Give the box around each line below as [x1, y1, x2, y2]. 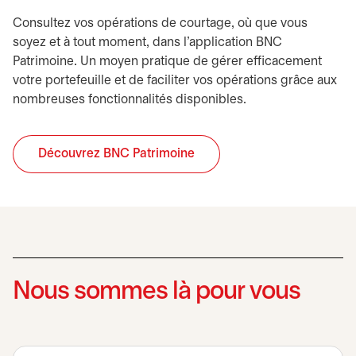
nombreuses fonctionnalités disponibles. [13, 94, 246, 106]
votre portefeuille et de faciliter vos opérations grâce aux [13, 75, 337, 87]
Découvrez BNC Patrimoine [38, 148, 195, 160]
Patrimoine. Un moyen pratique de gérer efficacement [13, 56, 322, 68]
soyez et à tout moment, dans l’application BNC [13, 37, 282, 48]
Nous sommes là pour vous [13, 281, 300, 304]
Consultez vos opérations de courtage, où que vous [13, 17, 308, 29]
